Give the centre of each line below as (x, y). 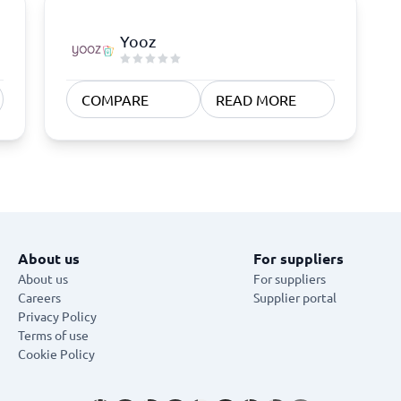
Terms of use (53, 335)
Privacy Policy (57, 316)
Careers (39, 297)
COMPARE (115, 99)
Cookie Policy (56, 354)
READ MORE (256, 99)
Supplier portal (294, 297)
